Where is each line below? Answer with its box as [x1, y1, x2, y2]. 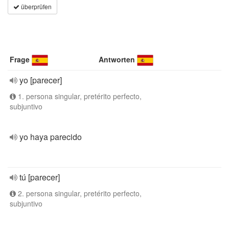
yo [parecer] [19, 74, 62, 86]
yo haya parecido [19, 131, 82, 143]
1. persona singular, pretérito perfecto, [16, 91, 142, 101]
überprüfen [19, 2, 52, 11]
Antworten [99, 54, 135, 64]
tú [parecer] [19, 171, 60, 183]
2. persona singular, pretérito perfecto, [16, 188, 142, 198]
